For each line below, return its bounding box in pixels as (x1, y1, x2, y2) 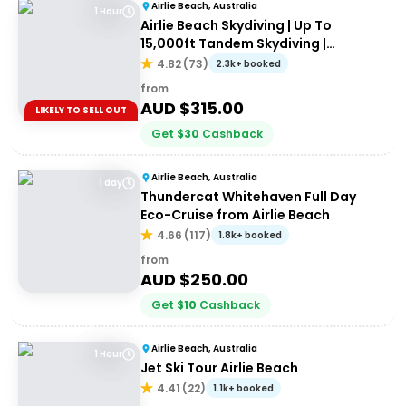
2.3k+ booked (216, 57, 281, 71)
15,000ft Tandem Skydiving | (140, 34, 326, 53)
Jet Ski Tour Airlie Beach (140, 359, 298, 377)
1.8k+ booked (218, 228, 282, 242)
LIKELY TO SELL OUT (35, 103, 127, 117)
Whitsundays (140, 53, 227, 71)
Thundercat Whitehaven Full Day (140, 188, 356, 206)
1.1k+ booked (213, 382, 274, 395)
